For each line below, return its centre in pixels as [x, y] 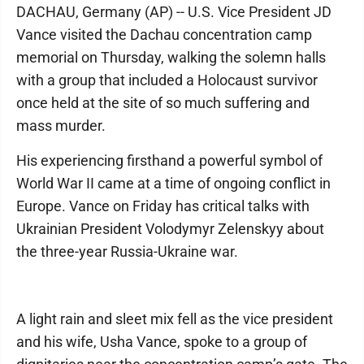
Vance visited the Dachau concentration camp [164, 35]
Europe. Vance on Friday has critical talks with [163, 206]
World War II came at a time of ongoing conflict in [173, 183]
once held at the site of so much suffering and [163, 103]
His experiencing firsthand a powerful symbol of [169, 160]
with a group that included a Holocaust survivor [167, 80]
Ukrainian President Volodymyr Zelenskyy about [170, 229]
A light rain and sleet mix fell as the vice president [175, 319]
